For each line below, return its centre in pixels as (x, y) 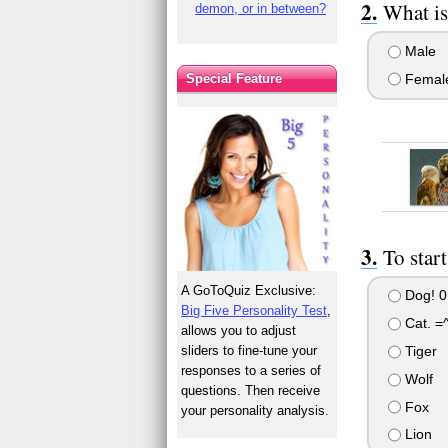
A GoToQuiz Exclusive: (249, 290)
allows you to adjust (239, 330)
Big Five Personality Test (254, 310)
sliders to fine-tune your (249, 350)
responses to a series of (251, 370)
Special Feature (234, 78)
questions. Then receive (251, 390)
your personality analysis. (255, 410)
